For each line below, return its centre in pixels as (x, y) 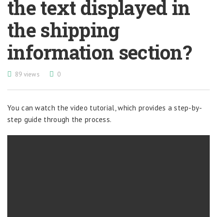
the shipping (63, 30)
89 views (27, 74)
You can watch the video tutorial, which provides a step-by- (105, 108)
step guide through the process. (60, 119)
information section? (100, 52)
